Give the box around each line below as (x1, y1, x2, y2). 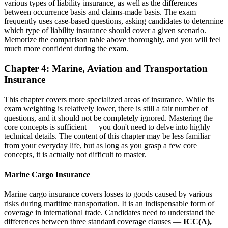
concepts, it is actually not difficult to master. (4, 150, 146, 159)
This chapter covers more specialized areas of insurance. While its (4, 95, 214, 104)
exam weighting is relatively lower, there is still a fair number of (4, 104, 208, 113)
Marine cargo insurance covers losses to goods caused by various (4, 190, 212, 199)
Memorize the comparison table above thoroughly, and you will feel (4, 35, 221, 44)
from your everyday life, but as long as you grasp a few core (4, 140, 197, 150)
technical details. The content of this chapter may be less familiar (4, 131, 210, 140)
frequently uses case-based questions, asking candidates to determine (4, 17, 223, 26)
